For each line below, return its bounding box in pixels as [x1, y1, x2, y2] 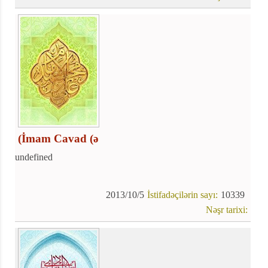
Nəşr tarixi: [206, 204, 248, 215]
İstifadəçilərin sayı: [147, 189, 218, 200]
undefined [15, 151, 53, 162]
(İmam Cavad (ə [18, 132, 98, 145]
